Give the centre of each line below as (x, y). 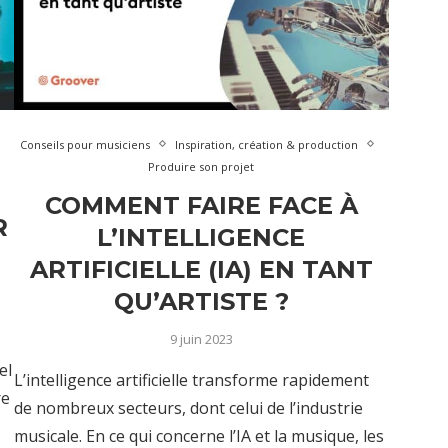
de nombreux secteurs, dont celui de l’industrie (188, 407)
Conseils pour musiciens (84, 144)
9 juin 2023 (201, 338)
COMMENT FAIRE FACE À (201, 205)
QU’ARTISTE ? (201, 301)
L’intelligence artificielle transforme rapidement (191, 379)
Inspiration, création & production (266, 144)
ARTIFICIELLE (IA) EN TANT (201, 269)
